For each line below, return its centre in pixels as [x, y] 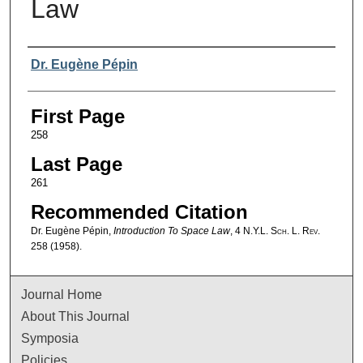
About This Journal [76, 316]
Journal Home [62, 294]
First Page [77, 116]
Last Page [76, 164]
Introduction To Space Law [171, 231]
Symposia [50, 338]
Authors [60, 62]
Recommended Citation [139, 211]
